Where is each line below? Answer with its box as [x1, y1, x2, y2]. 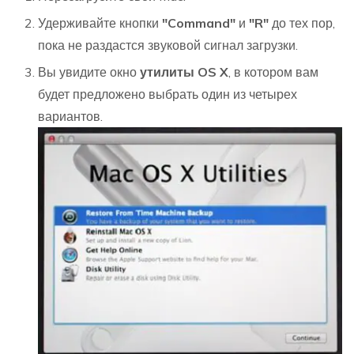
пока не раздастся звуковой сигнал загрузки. [38, 36, 298, 53]
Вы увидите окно [38, 63, 137, 80]
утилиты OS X [137, 63, 228, 80]
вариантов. [38, 107, 103, 124]
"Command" [159, 14, 239, 31]
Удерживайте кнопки [38, 14, 159, 31]
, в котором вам [228, 63, 318, 80]
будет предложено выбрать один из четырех [38, 85, 297, 102]
